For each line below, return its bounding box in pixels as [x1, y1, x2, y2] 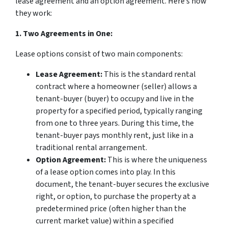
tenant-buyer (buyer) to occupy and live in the [36, 93, 194, 104]
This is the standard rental [102, 69, 196, 80]
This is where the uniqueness [106, 154, 207, 165]
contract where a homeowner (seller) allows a [36, 81, 197, 92]
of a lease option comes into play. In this [36, 166, 176, 178]
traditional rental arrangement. [36, 142, 147, 153]
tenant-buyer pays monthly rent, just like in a [36, 130, 193, 141]
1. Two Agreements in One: [15, 28, 112, 39]
